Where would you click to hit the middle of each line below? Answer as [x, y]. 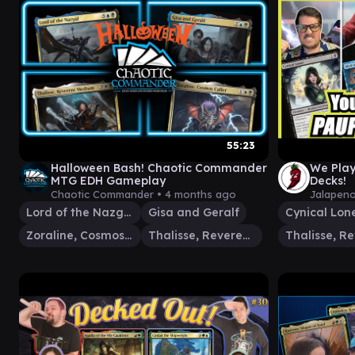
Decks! [328, 181]
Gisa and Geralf [193, 213]
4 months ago [200, 195]
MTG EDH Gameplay [108, 181]
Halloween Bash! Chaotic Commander [159, 168]
